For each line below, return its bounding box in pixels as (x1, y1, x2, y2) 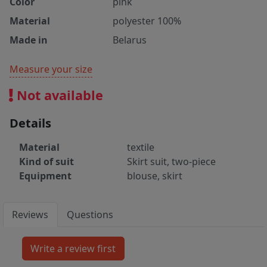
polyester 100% (113, 14, 182, 28)
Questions (67, 208, 114, 222)
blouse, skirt (127, 169, 182, 183)
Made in (10, 33, 48, 47)
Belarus (113, 33, 147, 47)
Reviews (12, 208, 49, 222)
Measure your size (10, 63, 92, 76)
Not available (13, 86, 103, 104)
